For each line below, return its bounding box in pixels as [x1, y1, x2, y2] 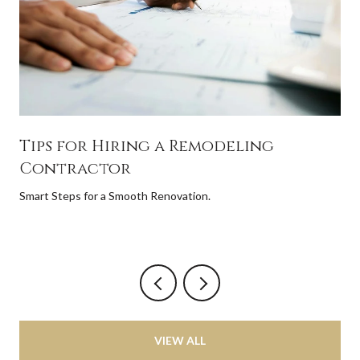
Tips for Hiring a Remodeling [19, 135, 274, 157]
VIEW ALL [154, 333, 206, 347]
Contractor [19, 157, 131, 180]
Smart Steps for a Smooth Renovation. [19, 189, 211, 203]
